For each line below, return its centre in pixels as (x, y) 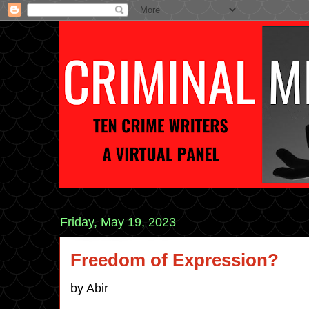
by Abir (89, 288)
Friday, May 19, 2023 (118, 222)
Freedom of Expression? (175, 260)
